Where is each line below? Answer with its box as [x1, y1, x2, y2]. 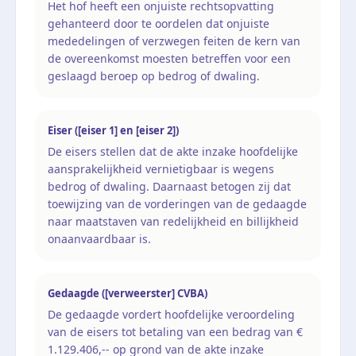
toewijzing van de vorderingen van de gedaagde [48, 195, 307, 211]
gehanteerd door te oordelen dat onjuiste [48, 15, 269, 31]
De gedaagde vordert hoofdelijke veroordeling [48, 306, 295, 322]
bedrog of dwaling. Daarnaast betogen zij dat [48, 178, 291, 194]
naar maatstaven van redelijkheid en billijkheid [48, 213, 299, 229]
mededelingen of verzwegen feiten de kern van [48, 33, 300, 48]
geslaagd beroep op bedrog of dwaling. [48, 68, 260, 83]
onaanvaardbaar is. [48, 230, 151, 246]
